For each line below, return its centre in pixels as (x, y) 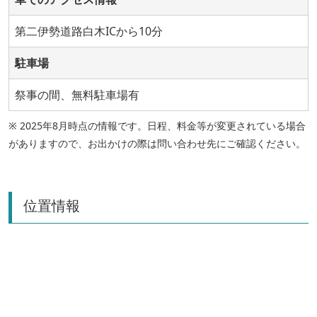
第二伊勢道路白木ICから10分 (89, 31)
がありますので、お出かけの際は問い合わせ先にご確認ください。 (157, 144)
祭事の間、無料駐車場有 (77, 95)
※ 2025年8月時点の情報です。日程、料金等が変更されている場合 (157, 126)
